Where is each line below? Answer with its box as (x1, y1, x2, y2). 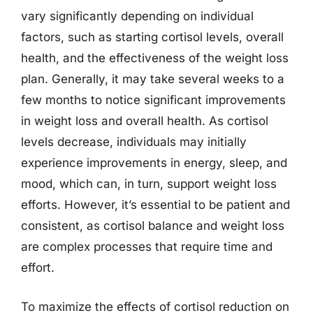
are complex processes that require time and (21, 240, 272, 254)
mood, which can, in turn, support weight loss (21, 177, 277, 191)
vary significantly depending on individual (21, 9, 254, 23)
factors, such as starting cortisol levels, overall (21, 30, 284, 44)
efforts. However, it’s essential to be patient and (21, 198, 290, 212)
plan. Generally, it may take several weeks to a (21, 72, 284, 86)
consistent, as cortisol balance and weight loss (21, 219, 284, 233)
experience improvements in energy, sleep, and (21, 156, 287, 170)
